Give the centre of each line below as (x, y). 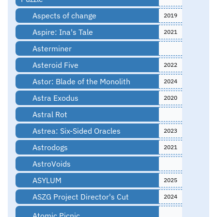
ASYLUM (46, 180)
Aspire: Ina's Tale (62, 32)
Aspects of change (63, 15)
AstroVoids (50, 163)
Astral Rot (49, 114)
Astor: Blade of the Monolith (80, 81)
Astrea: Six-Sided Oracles (75, 131)
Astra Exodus (54, 98)
